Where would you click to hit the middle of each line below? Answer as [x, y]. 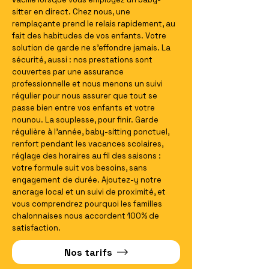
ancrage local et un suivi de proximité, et [89, 192]
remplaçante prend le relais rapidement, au [94, 24]
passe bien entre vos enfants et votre [83, 108]
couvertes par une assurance [68, 72]
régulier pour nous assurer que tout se [85, 96]
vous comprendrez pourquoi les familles [87, 204]
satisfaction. [36, 228]
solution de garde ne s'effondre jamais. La [91, 48]
